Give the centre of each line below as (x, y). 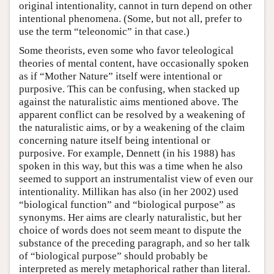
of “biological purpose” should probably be (113, 256)
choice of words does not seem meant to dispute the (130, 230)
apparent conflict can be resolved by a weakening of (132, 114)
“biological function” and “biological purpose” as (127, 204)
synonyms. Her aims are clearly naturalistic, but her (130, 217)
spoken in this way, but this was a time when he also (131, 166)
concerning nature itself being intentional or (115, 140)
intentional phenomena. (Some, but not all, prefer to (131, 18)
